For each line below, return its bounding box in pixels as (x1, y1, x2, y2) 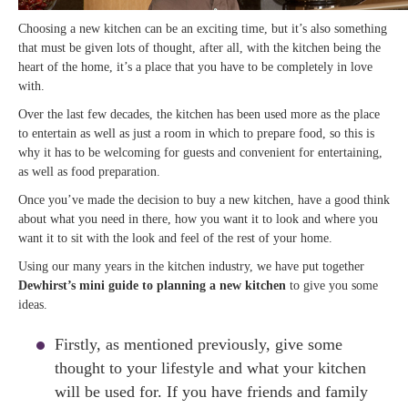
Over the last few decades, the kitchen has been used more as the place (18, 107, 380, 121)
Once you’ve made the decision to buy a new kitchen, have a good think (18, 193, 390, 207)
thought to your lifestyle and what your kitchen (55, 359, 366, 377)
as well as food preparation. (18, 165, 160, 178)
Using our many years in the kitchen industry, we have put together (18, 260, 364, 273)
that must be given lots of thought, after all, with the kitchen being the (18, 41, 381, 55)
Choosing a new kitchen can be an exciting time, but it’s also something (18, 22, 387, 36)
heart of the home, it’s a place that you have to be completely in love (18, 60, 372, 74)
